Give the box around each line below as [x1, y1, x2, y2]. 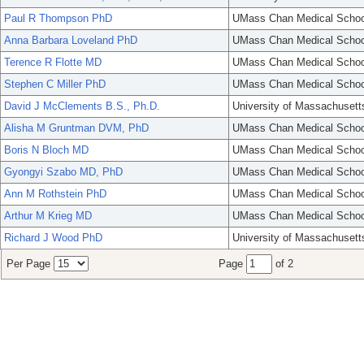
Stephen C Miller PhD [4, 78, 106, 91]
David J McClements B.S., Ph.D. [4, 100, 160, 113]
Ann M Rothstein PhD [4, 188, 106, 201]
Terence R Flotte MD [4, 56, 102, 69]
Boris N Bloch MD [4, 144, 89, 157]
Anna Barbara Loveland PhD [4, 34, 137, 47]
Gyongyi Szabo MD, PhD [4, 166, 123, 179]
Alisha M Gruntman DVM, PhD [4, 122, 149, 135]
